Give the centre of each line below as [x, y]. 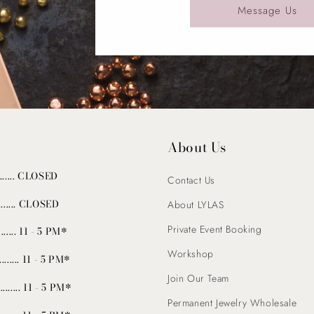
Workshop [191, 253]
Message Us [267, 10]
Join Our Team [198, 278]
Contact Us [191, 180]
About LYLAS [196, 204]
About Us [197, 147]
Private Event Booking [215, 229]
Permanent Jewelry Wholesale [232, 302]
